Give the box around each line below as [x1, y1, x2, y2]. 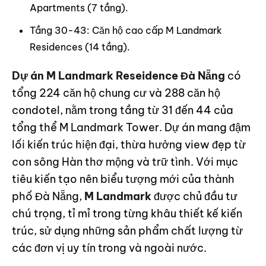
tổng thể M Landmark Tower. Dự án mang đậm [12, 121, 251, 134]
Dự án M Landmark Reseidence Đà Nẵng [12, 69, 225, 83]
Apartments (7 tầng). [30, 2, 133, 14]
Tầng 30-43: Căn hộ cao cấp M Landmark [30, 24, 222, 36]
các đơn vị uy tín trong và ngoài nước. [12, 241, 207, 255]
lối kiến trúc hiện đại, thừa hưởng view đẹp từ [12, 138, 246, 151]
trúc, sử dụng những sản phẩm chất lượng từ [12, 224, 243, 237]
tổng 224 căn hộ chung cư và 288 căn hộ [12, 86, 220, 100]
